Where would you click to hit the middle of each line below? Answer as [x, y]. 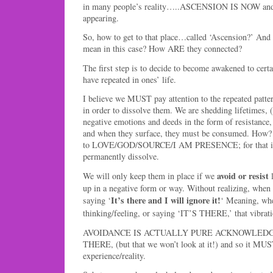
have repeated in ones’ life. [129, 79]
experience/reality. [114, 255]
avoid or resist [243, 175]
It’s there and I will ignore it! [166, 200]
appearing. [101, 18]
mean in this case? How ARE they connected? [162, 49]
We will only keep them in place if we [150, 175]
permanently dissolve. [121, 156]
